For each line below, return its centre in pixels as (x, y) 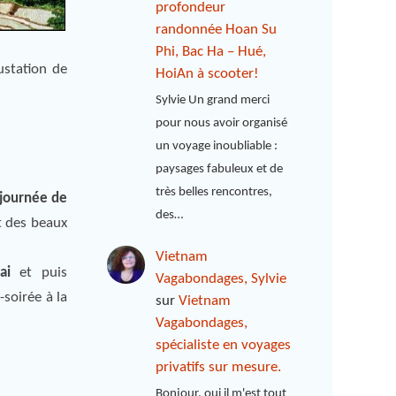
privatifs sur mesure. (219, 368)
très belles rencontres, (214, 193)
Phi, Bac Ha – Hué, (211, 51)
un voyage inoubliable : (217, 147)
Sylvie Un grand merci (213, 101)
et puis (39, 273)
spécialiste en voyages (224, 346)
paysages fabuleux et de (220, 170)
